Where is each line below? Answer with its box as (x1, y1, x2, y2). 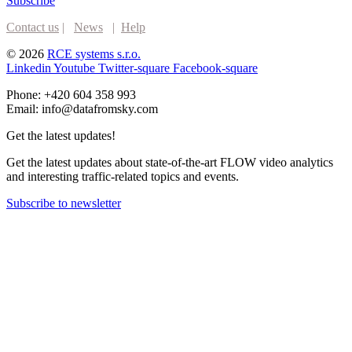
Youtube (53, 61, 95, 75)
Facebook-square (173, 61, 258, 75)
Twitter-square (98, 61, 170, 75)
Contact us (6, 20, 59, 35)
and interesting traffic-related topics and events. (6, 170, 239, 184)
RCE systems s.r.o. (47, 47, 141, 61)
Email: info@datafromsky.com (6, 102, 158, 116)
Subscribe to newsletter (6, 196, 121, 211)
